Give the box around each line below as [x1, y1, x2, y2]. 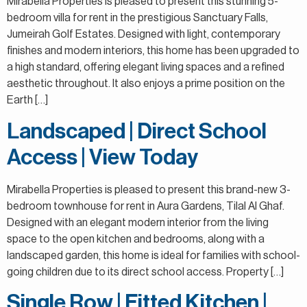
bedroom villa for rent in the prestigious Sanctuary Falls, [7, 12, 268, 24]
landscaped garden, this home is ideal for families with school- [7, 249, 300, 261]
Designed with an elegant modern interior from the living [7, 217, 269, 228]
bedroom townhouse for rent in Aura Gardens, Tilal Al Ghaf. [7, 200, 284, 212]
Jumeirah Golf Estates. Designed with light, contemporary [7, 29, 280, 40]
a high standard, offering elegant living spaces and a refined [7, 62, 284, 73]
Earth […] [7, 95, 48, 106]
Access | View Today [7, 146, 198, 169]
